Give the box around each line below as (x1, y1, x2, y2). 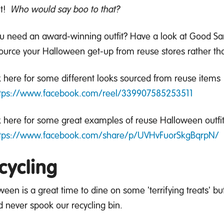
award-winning (42, 29, 101, 42)
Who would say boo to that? (11, 2, 120, 15)
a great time (30, 183, 78, 196)
